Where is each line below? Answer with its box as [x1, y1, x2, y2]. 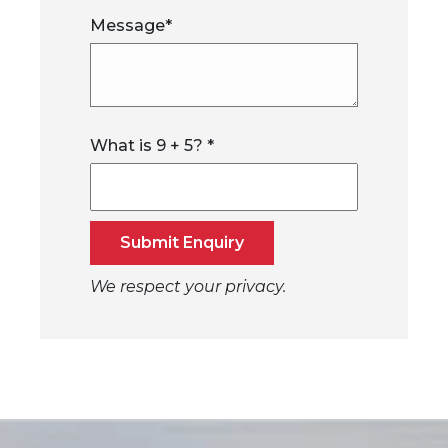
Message [90, 16, 165, 35]
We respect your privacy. [90, 277, 286, 296]
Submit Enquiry [120, 233, 244, 252]
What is [90, 136, 156, 155]
